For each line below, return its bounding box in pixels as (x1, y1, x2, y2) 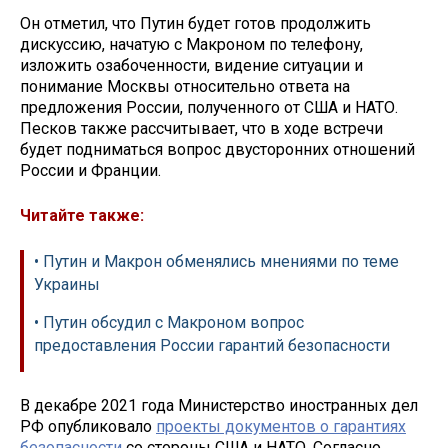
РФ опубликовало (20, 417, 156, 437)
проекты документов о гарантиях (156, 417, 406, 437)
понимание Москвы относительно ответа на (20, 77, 350, 97)
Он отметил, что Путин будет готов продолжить (20, 14, 371, 34)
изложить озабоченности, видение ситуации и (20, 56, 363, 76)
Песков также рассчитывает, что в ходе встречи (20, 119, 383, 139)
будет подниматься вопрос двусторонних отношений (20, 140, 415, 160)
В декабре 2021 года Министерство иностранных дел (20, 396, 418, 416)
